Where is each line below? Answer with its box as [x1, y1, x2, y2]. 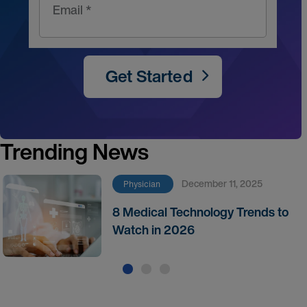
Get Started [106, 64, 193, 88]
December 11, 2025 [188, 176, 262, 191]
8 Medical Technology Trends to [112, 203, 288, 221]
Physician [123, 178, 160, 190]
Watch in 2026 [112, 221, 195, 238]
